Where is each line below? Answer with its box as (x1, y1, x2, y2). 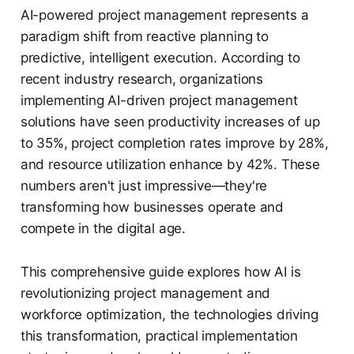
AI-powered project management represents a (20, 7, 309, 24)
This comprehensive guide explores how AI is (20, 264, 301, 281)
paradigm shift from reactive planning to (20, 28, 269, 45)
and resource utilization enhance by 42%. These (20, 156, 320, 173)
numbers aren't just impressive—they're (20, 178, 268, 194)
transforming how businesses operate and (20, 199, 284, 216)
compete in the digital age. (20, 220, 186, 237)
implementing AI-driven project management (20, 92, 298, 109)
